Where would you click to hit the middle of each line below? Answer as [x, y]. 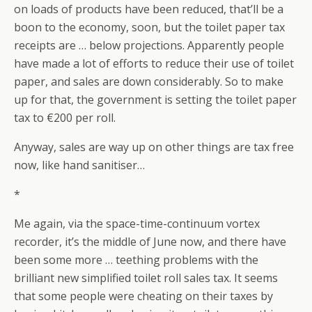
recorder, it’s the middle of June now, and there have [150, 242]
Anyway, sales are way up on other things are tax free [154, 147]
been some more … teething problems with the [136, 260]
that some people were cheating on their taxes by [143, 296]
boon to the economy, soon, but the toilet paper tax [149, 27]
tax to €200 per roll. [65, 118]
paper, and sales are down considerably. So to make [149, 81]
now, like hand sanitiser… [79, 165]
